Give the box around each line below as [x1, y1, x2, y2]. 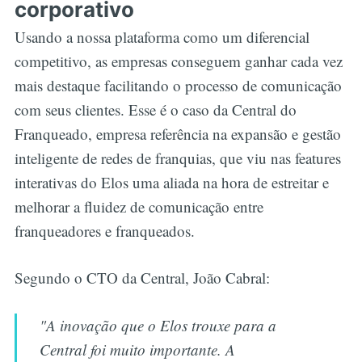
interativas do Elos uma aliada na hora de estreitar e [14, 171, 329, 192]
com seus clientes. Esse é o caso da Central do [14, 99, 297, 120]
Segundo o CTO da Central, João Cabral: [14, 267, 270, 288]
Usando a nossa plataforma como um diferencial [14, 26, 309, 47]
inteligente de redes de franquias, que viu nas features [14, 147, 341, 168]
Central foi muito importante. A [40, 339, 236, 360]
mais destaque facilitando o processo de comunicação [14, 74, 342, 95]
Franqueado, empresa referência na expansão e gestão [14, 123, 341, 144]
